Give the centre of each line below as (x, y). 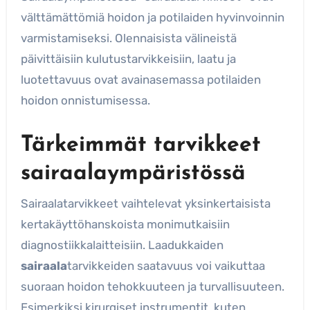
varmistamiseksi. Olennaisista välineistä (128, 38)
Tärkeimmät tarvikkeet (140, 146)
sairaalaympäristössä (133, 174)
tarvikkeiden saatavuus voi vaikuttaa (166, 265)
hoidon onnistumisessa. (85, 101)
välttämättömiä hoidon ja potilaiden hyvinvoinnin (152, 18)
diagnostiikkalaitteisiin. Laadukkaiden (122, 245)
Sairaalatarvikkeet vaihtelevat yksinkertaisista (145, 203)
